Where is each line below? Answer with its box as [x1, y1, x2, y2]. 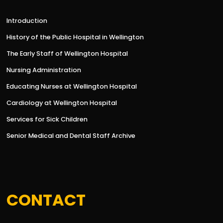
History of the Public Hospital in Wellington [6, 33, 144, 42]
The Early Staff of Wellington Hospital [6, 49, 128, 58]
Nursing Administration [6, 66, 82, 75]
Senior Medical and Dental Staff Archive [6, 131, 136, 140]
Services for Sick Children [6, 115, 88, 124]
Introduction [6, 16, 48, 25]
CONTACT [6, 189, 86, 212]
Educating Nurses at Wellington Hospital [6, 82, 137, 91]
